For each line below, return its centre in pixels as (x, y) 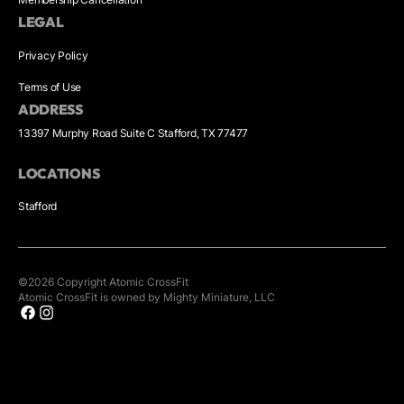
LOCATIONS (59, 173)
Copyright (82, 282)
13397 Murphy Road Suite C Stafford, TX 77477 (133, 133)
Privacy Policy (53, 55)
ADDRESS (50, 109)
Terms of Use (50, 87)
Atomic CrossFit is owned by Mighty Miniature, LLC (147, 298)
